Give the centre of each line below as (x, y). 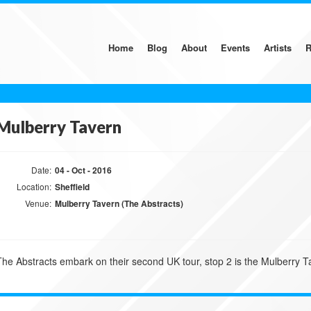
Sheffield (72, 187)
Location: (34, 186)
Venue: (38, 203)
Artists (278, 48)
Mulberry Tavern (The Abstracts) (119, 203)
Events (235, 48)
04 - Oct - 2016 (83, 170)
